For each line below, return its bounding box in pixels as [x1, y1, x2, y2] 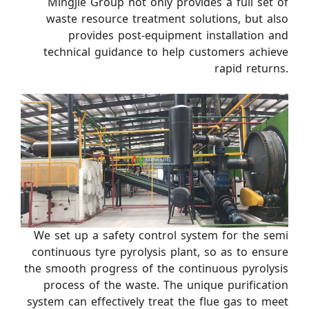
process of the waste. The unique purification [43, 278, 288, 292]
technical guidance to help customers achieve [43, 45, 288, 59]
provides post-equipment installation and [68, 28, 288, 42]
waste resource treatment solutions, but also [46, 12, 288, 26]
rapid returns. [215, 61, 288, 75]
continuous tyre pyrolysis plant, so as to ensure [32, 245, 288, 259]
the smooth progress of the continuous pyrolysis [24, 261, 288, 275]
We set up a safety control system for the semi [34, 228, 288, 242]
